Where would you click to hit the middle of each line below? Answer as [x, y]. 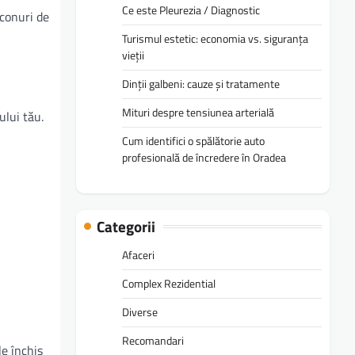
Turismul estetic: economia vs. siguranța [215, 39]
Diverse [140, 312]
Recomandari [153, 340]
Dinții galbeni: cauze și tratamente [201, 84]
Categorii [126, 226]
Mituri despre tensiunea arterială [198, 113]
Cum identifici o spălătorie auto [193, 141]
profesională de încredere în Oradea [204, 158]
